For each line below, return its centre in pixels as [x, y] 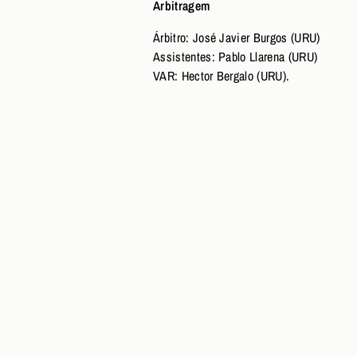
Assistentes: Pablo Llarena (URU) [235, 56]
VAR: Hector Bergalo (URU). [223, 75]
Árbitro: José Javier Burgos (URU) [237, 37]
